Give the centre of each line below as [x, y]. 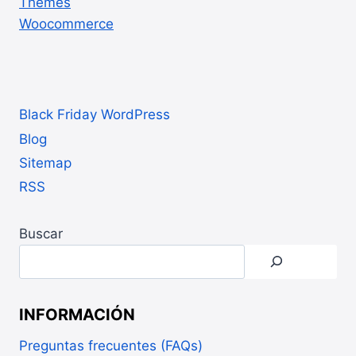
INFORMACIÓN [77, 314]
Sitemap [45, 163]
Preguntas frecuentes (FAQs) [111, 346]
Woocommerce [66, 23]
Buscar [41, 234]
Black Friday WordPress [95, 115]
